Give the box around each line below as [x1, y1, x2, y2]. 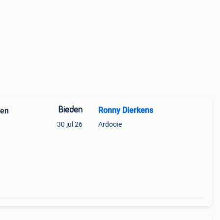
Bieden [57, 106, 82, 114]
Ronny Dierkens [98, 106, 153, 115]
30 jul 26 [56, 120, 82, 128]
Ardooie [98, 120, 122, 128]
